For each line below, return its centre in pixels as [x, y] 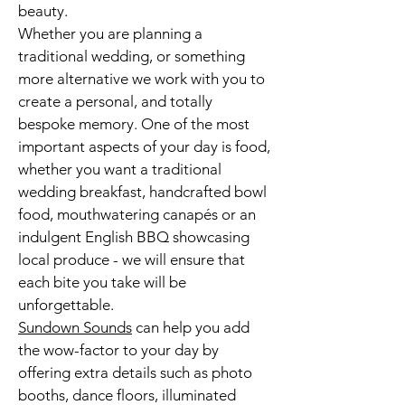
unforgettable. [66, 305]
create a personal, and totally [115, 101]
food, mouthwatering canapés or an [137, 214]
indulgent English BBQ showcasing [134, 237]
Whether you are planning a [110, 33]
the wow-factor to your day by [118, 350]
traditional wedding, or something [132, 56]
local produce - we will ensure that [132, 259]
